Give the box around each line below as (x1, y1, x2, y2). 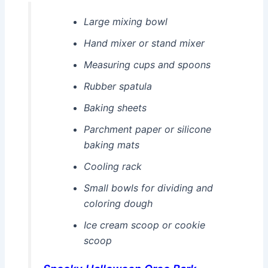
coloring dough (83, 197, 153, 209)
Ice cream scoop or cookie (83, 218, 205, 231)
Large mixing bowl (83, 15, 167, 28)
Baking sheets (83, 101, 147, 114)
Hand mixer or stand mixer (83, 36, 205, 49)
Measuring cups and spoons (83, 58, 211, 71)
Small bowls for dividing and (83, 181, 213, 194)
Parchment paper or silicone (83, 123, 211, 135)
